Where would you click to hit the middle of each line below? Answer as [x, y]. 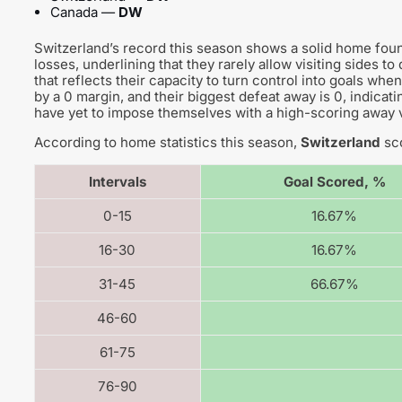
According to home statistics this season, [167, 143]
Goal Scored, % [334, 182]
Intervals [117, 182]
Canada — [84, 12]
